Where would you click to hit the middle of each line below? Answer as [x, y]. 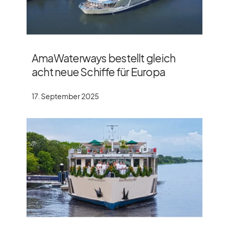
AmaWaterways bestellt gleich [104, 58]
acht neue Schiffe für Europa [98, 72]
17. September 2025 [65, 96]
